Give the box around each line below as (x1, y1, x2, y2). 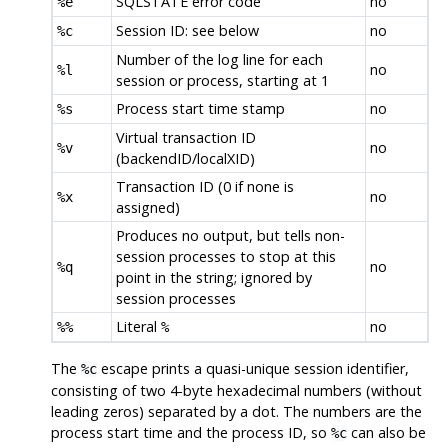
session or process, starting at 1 (115, 70, 329, 90)
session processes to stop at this (115, 246, 336, 266)
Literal (115, 316, 161, 336)
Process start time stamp (115, 98, 285, 118)
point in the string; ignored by (115, 267, 312, 287)
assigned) (115, 197, 180, 217)
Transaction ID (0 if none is (115, 176, 294, 196)
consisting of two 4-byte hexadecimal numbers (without (50, 381, 422, 401)
